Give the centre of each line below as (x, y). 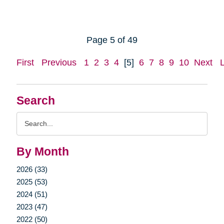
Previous (59, 62)
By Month (42, 151)
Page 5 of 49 (112, 40)
